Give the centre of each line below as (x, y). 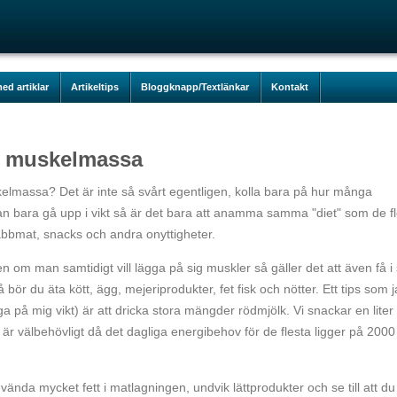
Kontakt (290, 87)
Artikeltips (95, 87)
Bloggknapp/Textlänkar (195, 87)
